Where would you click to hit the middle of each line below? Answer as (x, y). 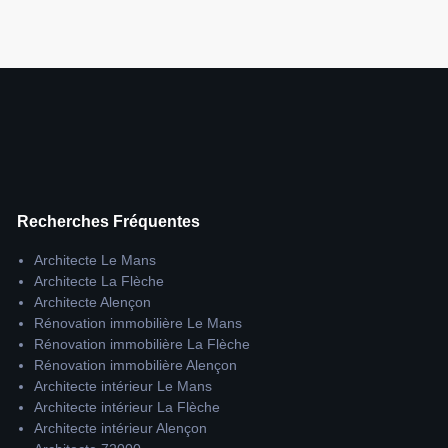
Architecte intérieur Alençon (121, 428)
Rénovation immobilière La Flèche (142, 344)
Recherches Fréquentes (109, 221)
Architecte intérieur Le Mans (123, 386)
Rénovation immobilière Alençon (136, 365)
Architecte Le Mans (95, 260)
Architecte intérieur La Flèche (127, 407)
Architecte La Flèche (99, 281)
